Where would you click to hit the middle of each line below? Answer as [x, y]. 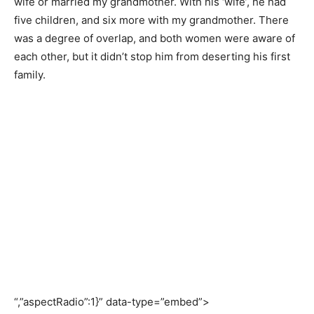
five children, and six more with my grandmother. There [151, 20]
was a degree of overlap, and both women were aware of [155, 38]
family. [30, 75]
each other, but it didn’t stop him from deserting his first [152, 56]
